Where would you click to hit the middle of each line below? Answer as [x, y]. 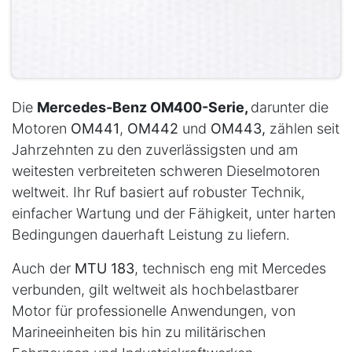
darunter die [290, 107]
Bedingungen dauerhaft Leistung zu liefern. [151, 234]
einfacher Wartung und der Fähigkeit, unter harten [174, 213]
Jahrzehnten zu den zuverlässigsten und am [155, 149]
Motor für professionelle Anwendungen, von [154, 310]
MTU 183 [104, 268]
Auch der [43, 268]
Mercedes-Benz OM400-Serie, [144, 107]
